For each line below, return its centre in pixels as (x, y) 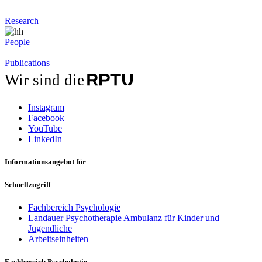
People (17, 42)
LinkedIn (45, 139)
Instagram (46, 108)
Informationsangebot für (45, 162)
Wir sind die (44, 80)
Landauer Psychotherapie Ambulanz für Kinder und (124, 218)
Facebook (46, 118)
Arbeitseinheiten (58, 239)
